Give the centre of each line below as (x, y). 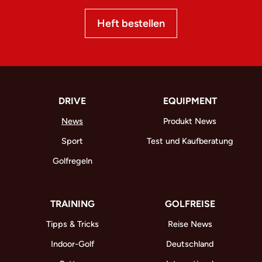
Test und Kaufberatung (190, 141)
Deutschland (190, 244)
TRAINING (72, 204)
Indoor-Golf (72, 244)
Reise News (190, 224)
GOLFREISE (190, 204)
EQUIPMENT (190, 101)
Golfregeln (72, 161)
